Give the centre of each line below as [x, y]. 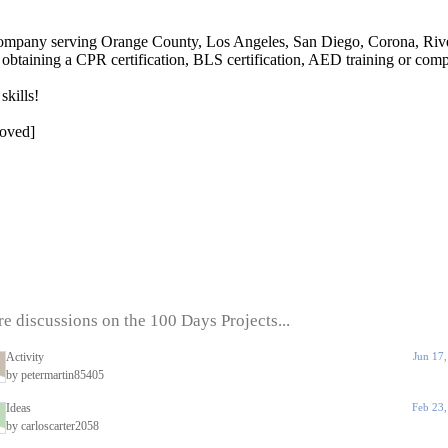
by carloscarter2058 [52, 426]
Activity [25, 357]
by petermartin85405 [55, 375]
